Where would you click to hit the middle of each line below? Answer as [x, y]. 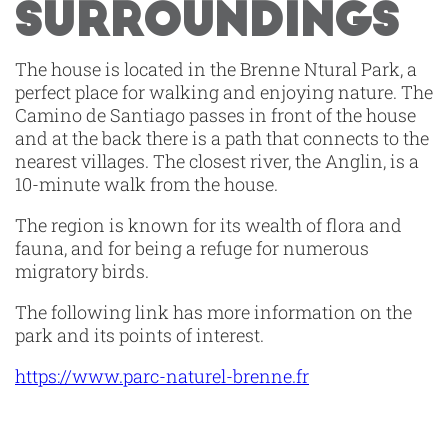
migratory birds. [82, 271]
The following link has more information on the [213, 312]
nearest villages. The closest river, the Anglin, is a [217, 161]
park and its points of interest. [139, 335]
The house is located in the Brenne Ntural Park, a [216, 69]
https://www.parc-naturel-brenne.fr [162, 376]
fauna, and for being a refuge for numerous [192, 248]
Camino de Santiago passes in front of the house [215, 115]
